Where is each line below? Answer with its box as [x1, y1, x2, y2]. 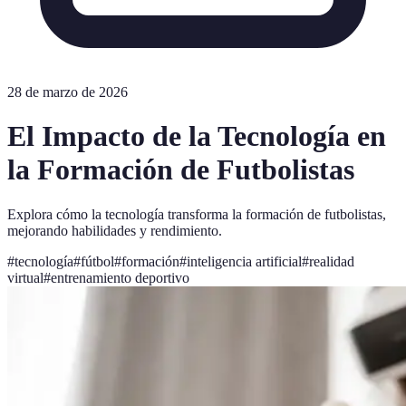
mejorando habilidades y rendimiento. [7, 222, 222, 238]
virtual [7, 269, 43, 285]
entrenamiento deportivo [51, 269, 189, 285]
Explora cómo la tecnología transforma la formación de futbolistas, [7, 206, 386, 222]
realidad [309, 253, 354, 269]
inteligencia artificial [187, 253, 302, 269]
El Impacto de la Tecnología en [7, 120, 386, 153]
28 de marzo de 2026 [7, 84, 128, 100]
